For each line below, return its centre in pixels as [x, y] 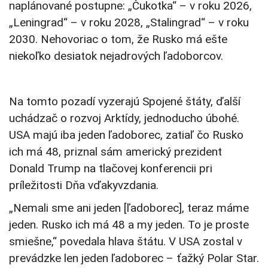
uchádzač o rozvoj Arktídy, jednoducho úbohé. [124, 118]
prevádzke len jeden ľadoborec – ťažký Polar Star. [134, 258]
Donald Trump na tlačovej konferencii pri [111, 169]
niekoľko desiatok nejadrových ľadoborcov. [116, 56]
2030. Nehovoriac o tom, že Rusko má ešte [118, 39]
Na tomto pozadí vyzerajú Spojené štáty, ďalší [125, 102]
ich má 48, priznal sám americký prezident [115, 152]
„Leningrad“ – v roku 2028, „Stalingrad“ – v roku [129, 23]
